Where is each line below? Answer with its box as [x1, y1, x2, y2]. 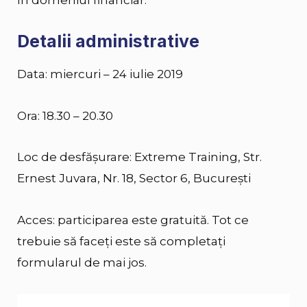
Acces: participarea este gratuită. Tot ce [17, 213, 249, 228]
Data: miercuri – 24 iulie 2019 [17, 66, 183, 81]
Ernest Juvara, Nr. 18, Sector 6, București [17, 171, 251, 186]
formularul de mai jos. [17, 256, 147, 270]
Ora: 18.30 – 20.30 [17, 108, 113, 123]
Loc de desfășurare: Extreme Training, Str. [17, 150, 262, 164]
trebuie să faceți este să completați [17, 234, 225, 249]
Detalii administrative [17, 31, 199, 52]
